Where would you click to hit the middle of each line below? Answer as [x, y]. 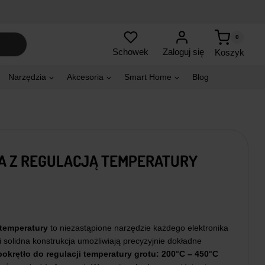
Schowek [130, 52]
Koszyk [229, 52]
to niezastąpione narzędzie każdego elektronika [138, 228]
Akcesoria [85, 77]
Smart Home [148, 77]
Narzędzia [27, 77]
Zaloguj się [183, 52]
